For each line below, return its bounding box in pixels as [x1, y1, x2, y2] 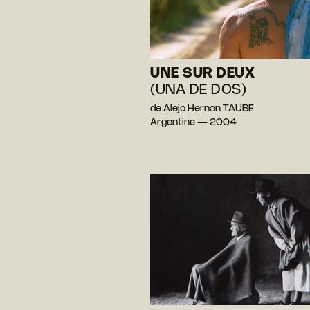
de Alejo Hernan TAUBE [150, 104, 254, 114]
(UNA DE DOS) [150, 84, 246, 98]
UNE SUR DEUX [150, 67, 255, 81]
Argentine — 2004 [150, 118, 237, 128]
